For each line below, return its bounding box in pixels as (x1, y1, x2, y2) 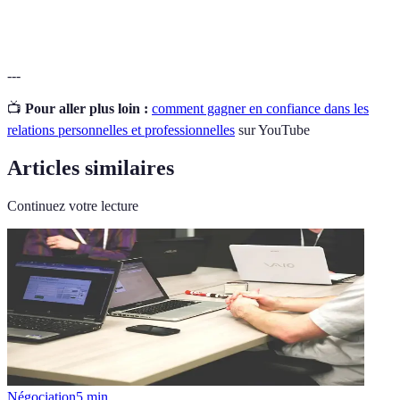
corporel (22, 18, 64, 32)
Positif (112, 8, 145, 22)
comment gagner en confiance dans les (152, 100, 369, 116)
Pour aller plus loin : (25, 100, 148, 116)
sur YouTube (235, 121, 310, 137)
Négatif (213, 8, 251, 22)
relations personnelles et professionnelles (7, 121, 235, 137)
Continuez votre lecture (7, 197, 138, 213)
